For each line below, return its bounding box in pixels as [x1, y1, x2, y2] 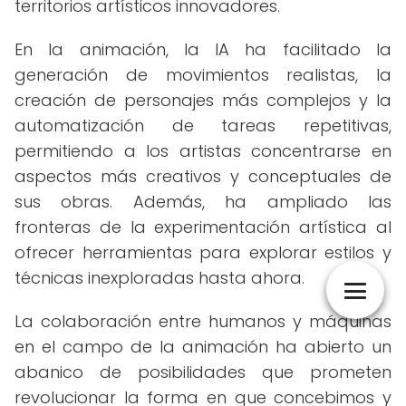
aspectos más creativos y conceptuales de [14, 165, 391, 188]
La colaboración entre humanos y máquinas [14, 310, 391, 333]
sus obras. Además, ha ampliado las [14, 190, 391, 213]
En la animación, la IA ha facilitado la [14, 38, 391, 61]
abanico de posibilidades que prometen [14, 361, 391, 383]
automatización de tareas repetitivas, [14, 114, 391, 137]
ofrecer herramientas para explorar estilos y [14, 241, 391, 264]
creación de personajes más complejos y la [14, 89, 391, 111]
